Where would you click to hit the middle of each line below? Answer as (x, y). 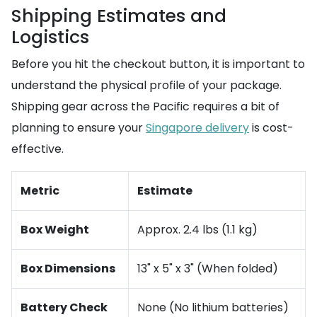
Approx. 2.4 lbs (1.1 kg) (197, 230)
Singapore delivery (197, 128)
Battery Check (64, 307)
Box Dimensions (68, 269)
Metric (40, 191)
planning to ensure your (79, 128)
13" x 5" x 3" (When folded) (208, 269)
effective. (38, 149)
